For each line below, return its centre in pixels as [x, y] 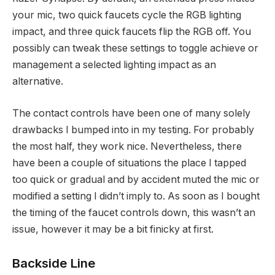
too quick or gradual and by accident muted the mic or [136, 179]
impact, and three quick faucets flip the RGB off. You [132, 32]
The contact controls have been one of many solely [131, 113]
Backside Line [54, 263]
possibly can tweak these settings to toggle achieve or [135, 48]
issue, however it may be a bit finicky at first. [113, 229]
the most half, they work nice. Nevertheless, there [127, 146]
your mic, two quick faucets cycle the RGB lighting [127, 15]
